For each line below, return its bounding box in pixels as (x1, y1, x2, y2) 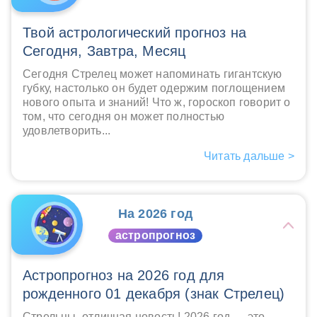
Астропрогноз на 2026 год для (23, 267, 225, 284)
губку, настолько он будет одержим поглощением (23, 82, 286, 95)
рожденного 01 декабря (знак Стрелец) (23, 286, 285, 302)
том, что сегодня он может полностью (23, 110, 224, 123)
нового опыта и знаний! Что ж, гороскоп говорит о (23, 96, 291, 109)
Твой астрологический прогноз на (23, 25, 247, 41)
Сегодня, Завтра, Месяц (23, 43, 186, 59)
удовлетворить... (23, 125, 111, 137)
